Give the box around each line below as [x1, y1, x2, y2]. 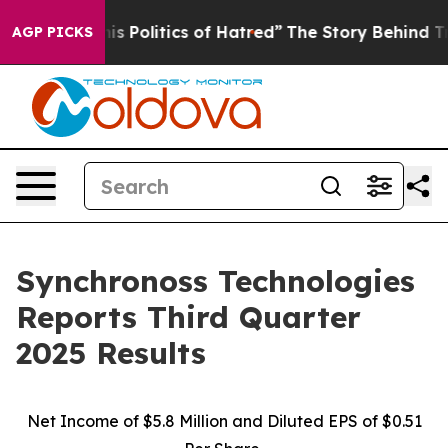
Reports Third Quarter [16, 298, 361, 336]
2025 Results [16, 334, 206, 372]
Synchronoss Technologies [16, 262, 415, 300]
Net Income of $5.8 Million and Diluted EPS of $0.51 [26, 411, 422, 431]
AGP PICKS [12, 23, 93, 41]
